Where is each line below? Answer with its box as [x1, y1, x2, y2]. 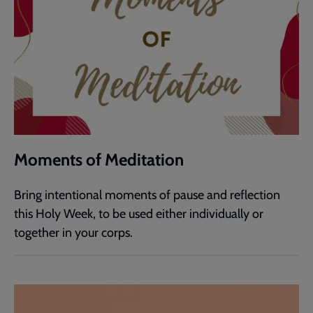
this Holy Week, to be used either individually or [14, 206, 263, 221]
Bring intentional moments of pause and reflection [14, 187, 280, 203]
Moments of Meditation [14, 150, 184, 170]
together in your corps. [14, 225, 133, 240]
